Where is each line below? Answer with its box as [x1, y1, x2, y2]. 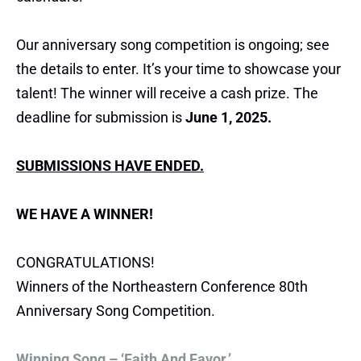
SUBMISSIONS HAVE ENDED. [16, 157, 204, 175]
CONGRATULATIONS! [16, 254, 155, 272]
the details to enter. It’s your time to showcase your [16, 60, 341, 78]
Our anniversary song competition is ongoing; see [16, 36, 330, 54]
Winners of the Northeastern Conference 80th [16, 278, 308, 296]
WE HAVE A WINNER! [16, 205, 153, 223]
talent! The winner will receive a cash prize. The [16, 85, 318, 102]
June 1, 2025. [185, 109, 275, 127]
